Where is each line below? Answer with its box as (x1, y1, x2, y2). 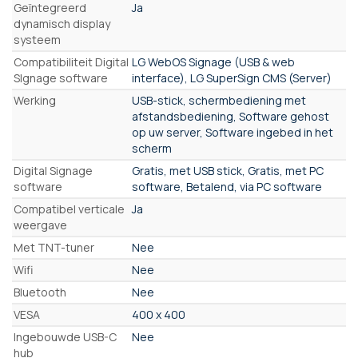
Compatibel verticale (14, 201, 125, 217)
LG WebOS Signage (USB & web (132, 54, 295, 70)
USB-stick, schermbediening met (132, 93, 306, 109)
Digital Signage (14, 163, 93, 179)
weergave (14, 217, 67, 233)
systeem (14, 32, 61, 48)
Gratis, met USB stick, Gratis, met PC (132, 163, 324, 179)
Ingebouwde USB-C (14, 329, 117, 345)
